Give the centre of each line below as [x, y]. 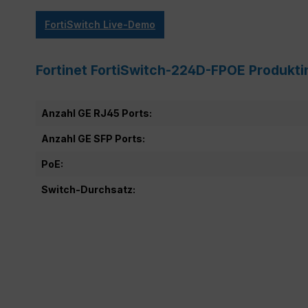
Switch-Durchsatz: [88, 189]
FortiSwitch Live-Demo [100, 24]
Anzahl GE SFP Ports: [93, 138]
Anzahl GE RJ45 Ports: [97, 113]
